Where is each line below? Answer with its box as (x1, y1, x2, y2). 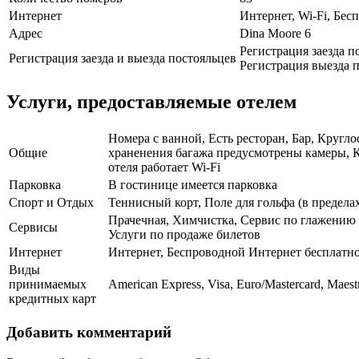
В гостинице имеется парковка (108, 178, 277, 192)
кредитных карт (9, 292, 96, 306)
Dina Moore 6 (240, 26, 311, 41)
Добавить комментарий (6, 323, 171, 341)
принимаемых (9, 277, 87, 292)
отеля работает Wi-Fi (108, 160, 220, 175)
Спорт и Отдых (9, 196, 94, 210)
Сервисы (9, 220, 58, 235)
